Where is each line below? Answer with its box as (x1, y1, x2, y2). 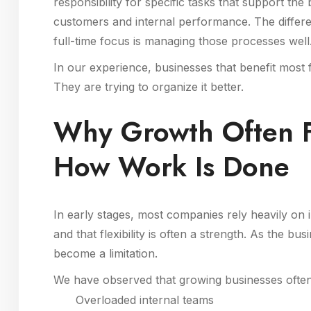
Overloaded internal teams (76, 292, 214, 307)
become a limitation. (53, 246, 158, 260)
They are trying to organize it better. (53, 79, 244, 94)
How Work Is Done (53, 146, 289, 187)
